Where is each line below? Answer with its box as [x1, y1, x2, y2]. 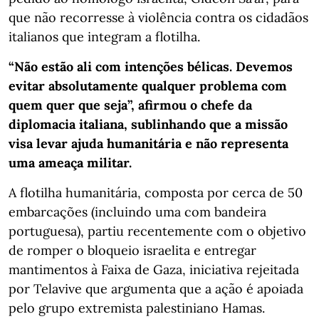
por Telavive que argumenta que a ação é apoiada [9, 281, 303, 298]
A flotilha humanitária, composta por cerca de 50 [9, 184, 303, 202]
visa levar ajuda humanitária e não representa [9, 135, 288, 152]
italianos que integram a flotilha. [9, 28, 200, 46]
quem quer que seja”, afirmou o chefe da [9, 97, 252, 114]
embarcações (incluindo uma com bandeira [9, 204, 266, 221]
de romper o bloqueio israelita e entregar [9, 242, 256, 259]
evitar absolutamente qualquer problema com [9, 78, 287, 95]
